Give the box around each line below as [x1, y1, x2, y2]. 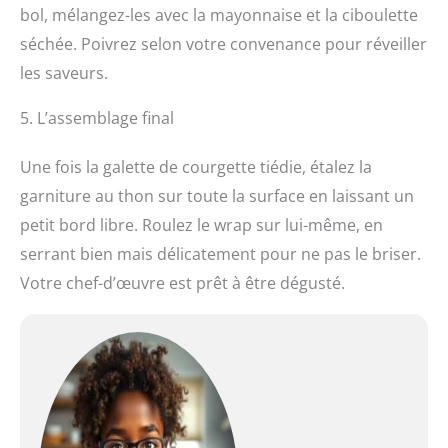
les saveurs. [20, 62, 108, 85]
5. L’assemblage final [20, 107, 174, 130]
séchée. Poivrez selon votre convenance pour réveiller [20, 33, 427, 56]
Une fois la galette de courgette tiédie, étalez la [20, 156, 372, 179]
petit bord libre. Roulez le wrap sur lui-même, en [20, 214, 383, 237]
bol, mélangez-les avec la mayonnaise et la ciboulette [20, 4, 418, 27]
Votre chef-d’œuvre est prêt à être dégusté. [20, 272, 345, 295]
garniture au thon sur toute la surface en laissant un [20, 185, 414, 208]
